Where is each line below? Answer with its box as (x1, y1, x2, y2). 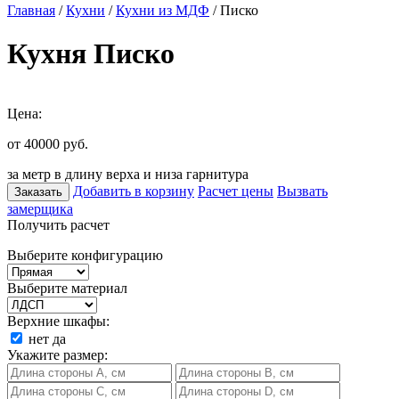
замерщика (7, 200, 73, 216)
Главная (7, 3, 55, 18)
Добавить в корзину (73, 183, 194, 199)
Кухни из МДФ (116, 3, 209, 18)
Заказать (14, 184, 62, 199)
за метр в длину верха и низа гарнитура (7, 166, 248, 182)
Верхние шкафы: (7, 313, 110, 329)
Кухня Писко (7, 37, 175, 70)
